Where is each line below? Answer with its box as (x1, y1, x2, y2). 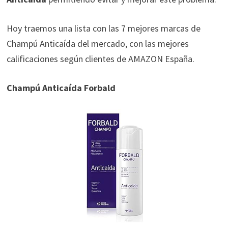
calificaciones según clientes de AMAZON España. (6, 53, 194, 65)
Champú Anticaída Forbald (6, 82, 116, 94)
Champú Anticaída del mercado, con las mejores (6, 38, 189, 50)
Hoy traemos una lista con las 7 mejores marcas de (6, 22, 201, 35)
